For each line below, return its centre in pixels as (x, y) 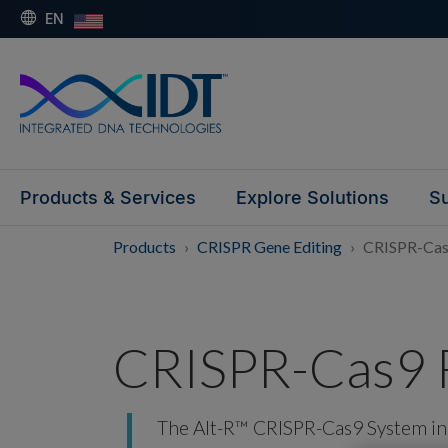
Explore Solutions (312, 197)
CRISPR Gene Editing (271, 246)
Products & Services (108, 197)
